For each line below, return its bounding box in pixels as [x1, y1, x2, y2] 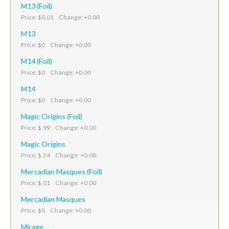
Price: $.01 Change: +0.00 [21, 178, 96, 187]
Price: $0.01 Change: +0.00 [21, 13, 100, 21]
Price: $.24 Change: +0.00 [21, 151, 96, 159]
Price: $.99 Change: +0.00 [21, 123, 96, 131]
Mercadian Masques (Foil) [21, 167, 102, 176]
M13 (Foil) [21, 1, 52, 10]
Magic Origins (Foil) [21, 111, 82, 121]
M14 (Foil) [21, 56, 52, 65]
